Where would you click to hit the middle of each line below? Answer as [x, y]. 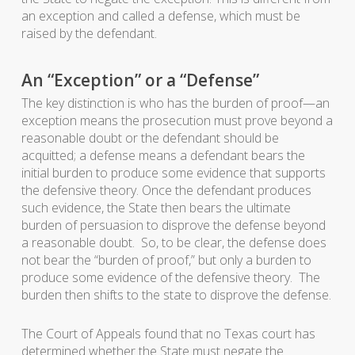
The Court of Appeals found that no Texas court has [168, 334]
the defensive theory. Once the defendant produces [166, 190]
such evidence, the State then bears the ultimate [156, 208]
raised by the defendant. [89, 33]
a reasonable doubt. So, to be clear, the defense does [174, 242]
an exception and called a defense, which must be [160, 16]
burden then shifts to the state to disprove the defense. [176, 295]
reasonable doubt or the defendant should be [150, 138]
